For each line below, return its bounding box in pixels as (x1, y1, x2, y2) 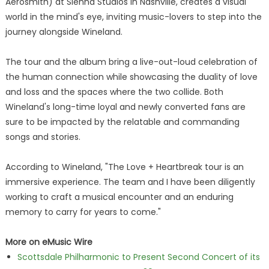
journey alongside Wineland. (5, 26, 122, 38)
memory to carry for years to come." (5, 206, 161, 218)
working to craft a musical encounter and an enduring (5, 191, 234, 203)
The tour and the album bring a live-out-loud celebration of (5, 56, 258, 68)
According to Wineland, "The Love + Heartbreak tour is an (5, 161, 244, 173)
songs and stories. (5, 131, 80, 143)
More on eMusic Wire (5, 236, 92, 248)
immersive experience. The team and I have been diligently (5, 176, 255, 188)
